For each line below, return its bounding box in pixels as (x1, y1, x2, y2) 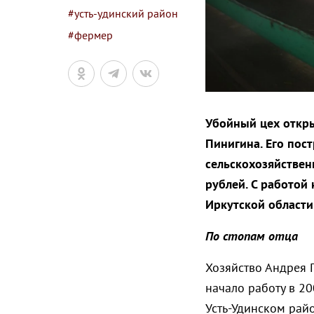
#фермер (68, 28, 113, 42)
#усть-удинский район (68, 6, 178, 20)
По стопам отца (205, 228, 298, 245)
